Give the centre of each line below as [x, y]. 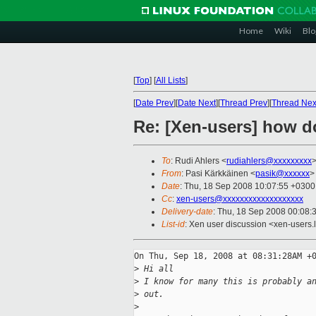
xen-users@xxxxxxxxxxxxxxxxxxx [240, 199]
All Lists [171, 80]
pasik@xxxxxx [282, 174]
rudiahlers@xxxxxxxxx [269, 161]
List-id [173, 225]
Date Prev [154, 103]
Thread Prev [244, 103]
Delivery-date [187, 212]
